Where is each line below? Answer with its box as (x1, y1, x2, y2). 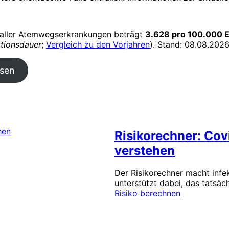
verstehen (114, 143, 175, 158)
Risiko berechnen (114, 188, 180, 199)
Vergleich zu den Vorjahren (46, 39, 150, 50)
